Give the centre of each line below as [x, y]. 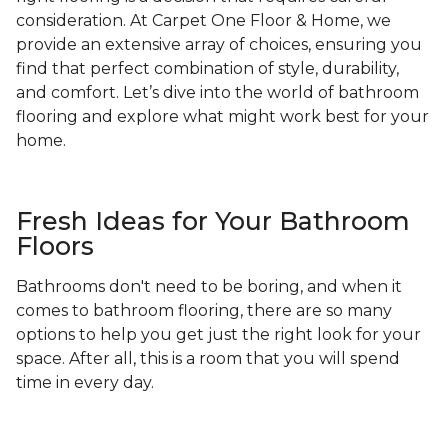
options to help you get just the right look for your [218, 335]
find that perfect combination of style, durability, [207, 69]
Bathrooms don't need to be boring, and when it [209, 287]
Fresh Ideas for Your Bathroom [213, 221]
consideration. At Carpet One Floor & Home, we [203, 21]
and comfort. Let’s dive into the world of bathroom [217, 93]
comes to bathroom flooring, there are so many [204, 311]
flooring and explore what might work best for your [222, 117]
